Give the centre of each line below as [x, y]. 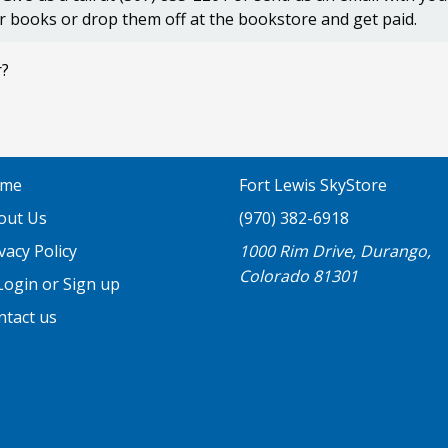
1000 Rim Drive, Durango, [335, 251]
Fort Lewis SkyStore [313, 185]
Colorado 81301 [298, 276]
